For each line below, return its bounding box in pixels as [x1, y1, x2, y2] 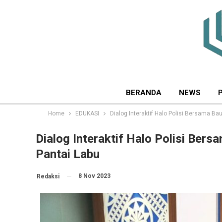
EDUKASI [75, 110, 99, 117]
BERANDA [126, 88, 162, 97]
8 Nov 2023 [78, 172, 111, 179]
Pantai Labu [36, 147, 100, 161]
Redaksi [37, 172, 59, 180]
